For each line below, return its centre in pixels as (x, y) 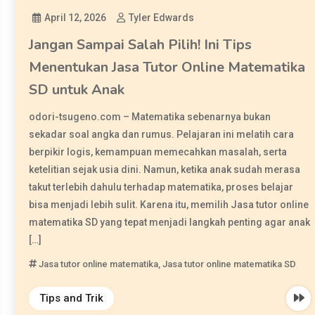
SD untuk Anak (77, 89)
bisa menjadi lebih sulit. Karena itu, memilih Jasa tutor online (169, 204)
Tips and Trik (72, 298)
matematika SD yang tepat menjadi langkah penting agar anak (170, 222)
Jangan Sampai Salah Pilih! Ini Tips (141, 44)
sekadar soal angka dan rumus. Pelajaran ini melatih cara (162, 134)
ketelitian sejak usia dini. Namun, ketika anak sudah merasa (165, 169)
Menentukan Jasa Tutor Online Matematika (167, 67)
